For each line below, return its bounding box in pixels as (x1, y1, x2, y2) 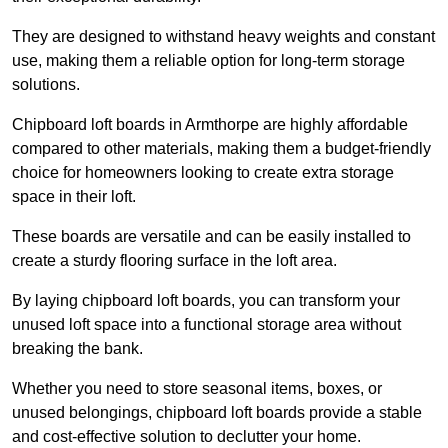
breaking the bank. (12, 340, 143, 358)
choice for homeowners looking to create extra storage (12, 164, 394, 182)
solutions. (12, 76, 80, 94)
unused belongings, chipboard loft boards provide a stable (12, 404, 422, 422)
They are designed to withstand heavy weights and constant (12, 28, 435, 46)
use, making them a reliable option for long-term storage (12, 52, 405, 70)
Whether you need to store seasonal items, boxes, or (12, 380, 382, 398)
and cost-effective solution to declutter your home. (12, 428, 361, 446)
